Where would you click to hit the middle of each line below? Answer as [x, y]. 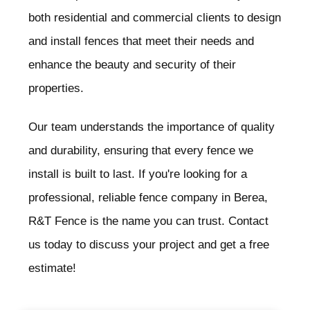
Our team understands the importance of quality [152, 127]
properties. [56, 88]
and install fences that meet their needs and [141, 41]
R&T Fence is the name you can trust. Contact [148, 221]
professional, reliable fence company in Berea [146, 197]
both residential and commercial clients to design [155, 17]
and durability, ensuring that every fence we [141, 150]
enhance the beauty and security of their [132, 64]
